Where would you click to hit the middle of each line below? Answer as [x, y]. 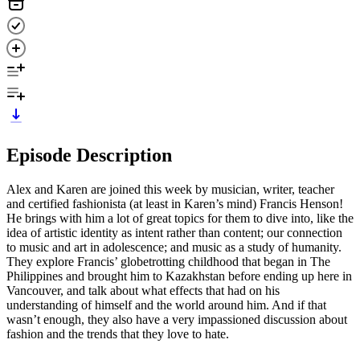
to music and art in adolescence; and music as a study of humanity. [174, 247]
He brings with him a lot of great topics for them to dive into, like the [180, 218]
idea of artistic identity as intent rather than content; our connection [174, 232]
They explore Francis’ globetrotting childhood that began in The [168, 261]
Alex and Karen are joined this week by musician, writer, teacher [170, 189]
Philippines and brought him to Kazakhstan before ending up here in [179, 276]
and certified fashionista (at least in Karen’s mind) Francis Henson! [175, 203]
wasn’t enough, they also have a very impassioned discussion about [177, 319]
